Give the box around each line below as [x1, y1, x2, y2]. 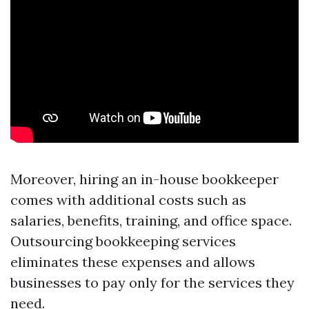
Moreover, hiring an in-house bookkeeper [10, 170, 279, 188]
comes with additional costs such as [10, 191, 246, 208]
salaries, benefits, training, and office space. [10, 212, 292, 229]
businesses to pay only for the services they [10, 274, 295, 291]
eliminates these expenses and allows [10, 253, 255, 270]
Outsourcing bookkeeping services [10, 232, 236, 250]
